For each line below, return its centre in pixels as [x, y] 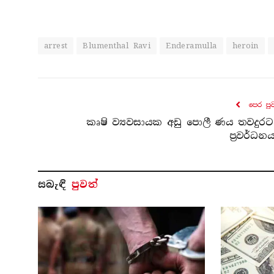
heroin [245, 45]
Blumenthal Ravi [117, 45]
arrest [56, 45]
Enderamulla [191, 45]
